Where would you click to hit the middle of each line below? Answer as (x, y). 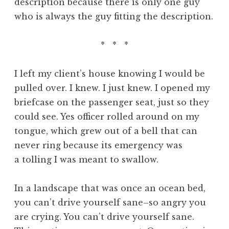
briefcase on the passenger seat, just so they (112, 102)
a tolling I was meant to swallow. (86, 159)
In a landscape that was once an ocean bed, (110, 188)
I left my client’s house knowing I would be (110, 73)
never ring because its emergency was (98, 145)
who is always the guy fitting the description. (114, 16)
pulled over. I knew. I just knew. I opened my (112, 88)
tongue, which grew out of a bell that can (106, 131)
